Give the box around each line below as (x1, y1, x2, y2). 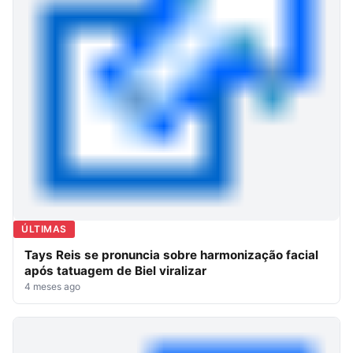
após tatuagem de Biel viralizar (24, 262, 206, 278)
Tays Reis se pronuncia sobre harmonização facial (24, 247, 318, 262)
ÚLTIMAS (21, 222, 67, 235)
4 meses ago (24, 280, 80, 292)
